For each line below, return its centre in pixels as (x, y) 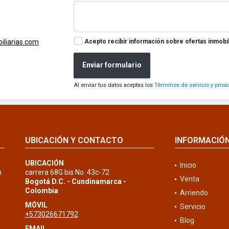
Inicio (188, 165)
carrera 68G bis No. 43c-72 (67, 172)
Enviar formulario (112, 65)
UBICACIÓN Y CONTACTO (74, 140)
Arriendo (194, 192)
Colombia (41, 190)
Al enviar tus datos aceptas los (114, 85)
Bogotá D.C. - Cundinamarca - (75, 181)
